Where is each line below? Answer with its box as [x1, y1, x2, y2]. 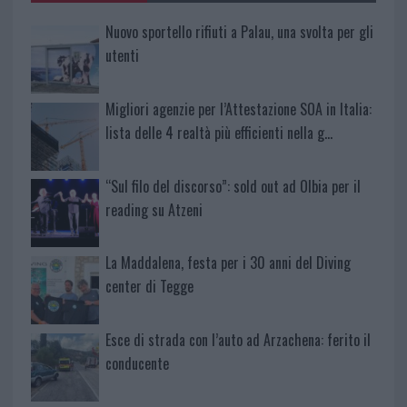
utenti [104, 44, 139, 66]
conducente [104, 352, 169, 375]
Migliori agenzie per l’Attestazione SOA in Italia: [104, 97, 372, 120]
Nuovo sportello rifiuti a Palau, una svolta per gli [104, 20, 373, 43]
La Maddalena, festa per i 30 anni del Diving [104, 252, 351, 274]
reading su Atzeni [104, 198, 203, 221]
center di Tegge [104, 275, 194, 298]
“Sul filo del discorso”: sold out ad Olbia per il [104, 174, 361, 197]
